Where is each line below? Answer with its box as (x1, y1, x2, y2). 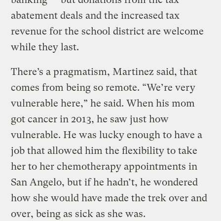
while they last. (11, 41, 82, 53)
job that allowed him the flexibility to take (11, 145, 198, 156)
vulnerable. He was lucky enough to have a (11, 129, 203, 141)
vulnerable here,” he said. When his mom (11, 97, 195, 109)
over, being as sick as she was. (11, 208, 146, 220)
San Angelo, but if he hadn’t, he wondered (11, 176, 198, 188)
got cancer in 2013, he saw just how (11, 113, 169, 125)
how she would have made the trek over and (11, 192, 208, 204)
